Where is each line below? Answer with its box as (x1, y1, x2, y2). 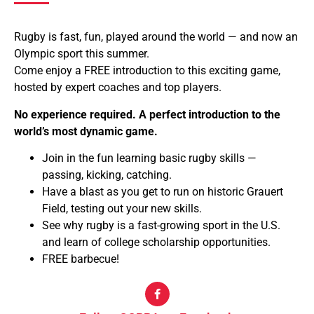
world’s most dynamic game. (14, 124, 158, 138)
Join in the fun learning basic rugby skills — (42, 151, 257, 165)
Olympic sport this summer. (14, 47, 149, 61)
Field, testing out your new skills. (42, 202, 202, 216)
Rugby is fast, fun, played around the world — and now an (14, 30, 298, 44)
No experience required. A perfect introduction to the (14, 107, 280, 121)
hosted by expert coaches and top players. (14, 81, 221, 95)
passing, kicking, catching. (42, 168, 172, 182)
